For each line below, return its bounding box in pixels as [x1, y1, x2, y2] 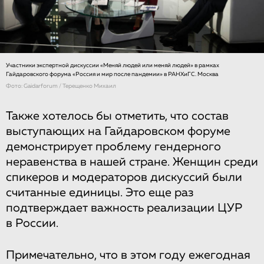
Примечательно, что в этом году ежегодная [6, 249, 250, 261]
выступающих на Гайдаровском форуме [6, 126, 230, 137]
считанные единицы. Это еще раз [6, 187, 194, 199]
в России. [6, 217, 58, 229]
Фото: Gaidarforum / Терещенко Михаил [6, 83, 116, 89]
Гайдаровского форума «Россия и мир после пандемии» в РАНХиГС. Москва [6, 71, 219, 77]
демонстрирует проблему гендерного [6, 141, 221, 153]
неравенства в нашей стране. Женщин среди [6, 156, 258, 168]
